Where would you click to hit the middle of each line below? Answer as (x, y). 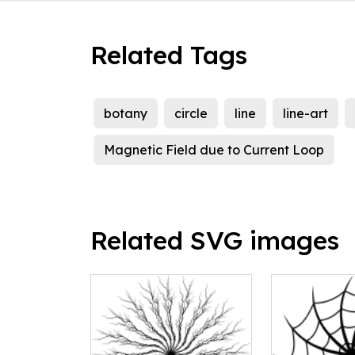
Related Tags (169, 55)
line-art (305, 114)
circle (191, 114)
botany (126, 114)
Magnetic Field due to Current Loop (214, 150)
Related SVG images (215, 240)
